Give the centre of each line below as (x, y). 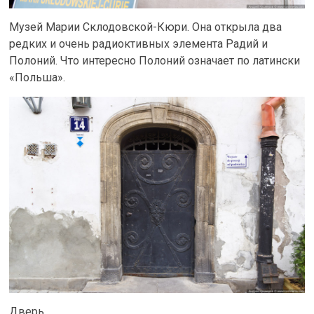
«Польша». (37, 77)
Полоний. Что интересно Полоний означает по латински (155, 60)
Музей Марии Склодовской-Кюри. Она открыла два (146, 27)
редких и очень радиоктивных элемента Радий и (139, 43)
